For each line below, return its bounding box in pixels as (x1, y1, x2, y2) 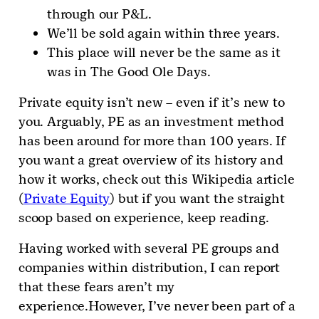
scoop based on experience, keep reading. (19, 209, 269, 226)
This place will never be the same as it (47, 44, 281, 61)
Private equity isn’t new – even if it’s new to (19, 94, 285, 111)
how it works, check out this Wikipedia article (19, 171, 295, 188)
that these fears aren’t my (19, 278, 175, 296)
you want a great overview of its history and (19, 152, 283, 169)
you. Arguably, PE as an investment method (19, 113, 284, 130)
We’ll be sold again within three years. (47, 25, 280, 42)
